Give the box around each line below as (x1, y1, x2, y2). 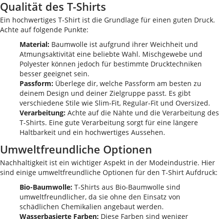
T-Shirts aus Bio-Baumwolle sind (72, 182, 180, 192)
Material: (20, 40, 49, 49)
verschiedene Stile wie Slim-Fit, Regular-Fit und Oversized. (20, 98, 210, 108)
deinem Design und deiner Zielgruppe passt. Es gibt (20, 88, 191, 98)
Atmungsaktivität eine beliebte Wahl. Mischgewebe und (20, 49, 202, 59)
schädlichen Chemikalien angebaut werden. (20, 202, 164, 211)
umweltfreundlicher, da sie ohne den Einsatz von (20, 192, 180, 201)
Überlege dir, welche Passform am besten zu (53, 79, 201, 88)
